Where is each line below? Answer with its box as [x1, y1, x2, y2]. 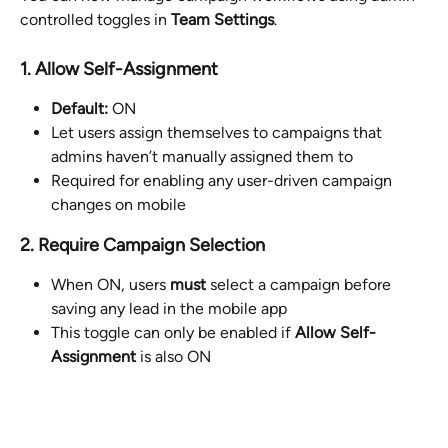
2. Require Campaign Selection [20, 234, 265, 257]
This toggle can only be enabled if [51, 323, 295, 343]
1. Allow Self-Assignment [20, 57, 218, 80]
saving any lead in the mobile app [51, 299, 287, 319]
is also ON [136, 347, 211, 367]
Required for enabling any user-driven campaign [51, 171, 396, 191]
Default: [51, 98, 108, 118]
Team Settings [171, 10, 274, 30]
